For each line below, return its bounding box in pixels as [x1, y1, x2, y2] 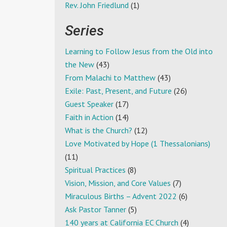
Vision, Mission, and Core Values [65, 178, 171, 188]
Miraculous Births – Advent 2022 [65, 191, 177, 202]
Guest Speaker [65, 99, 113, 109]
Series [65, 22, 104, 40]
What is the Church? [65, 125, 132, 136]
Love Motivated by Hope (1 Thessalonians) [65, 138, 210, 149]
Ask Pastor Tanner [65, 204, 126, 215]
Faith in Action [65, 112, 113, 123]
